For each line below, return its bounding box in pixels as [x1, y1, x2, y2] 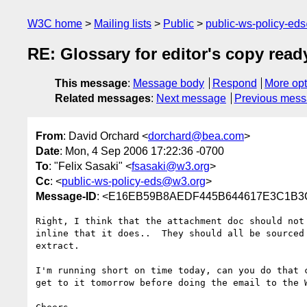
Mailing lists [94, 18, 151, 29]
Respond [212, 77, 257, 90]
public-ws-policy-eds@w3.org [62, 175, 206, 187]
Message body [133, 77, 204, 90]
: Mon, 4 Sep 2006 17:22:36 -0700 [60, 145, 224, 157]
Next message [156, 93, 226, 105]
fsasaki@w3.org [132, 160, 210, 172]
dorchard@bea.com [148, 130, 244, 142]
